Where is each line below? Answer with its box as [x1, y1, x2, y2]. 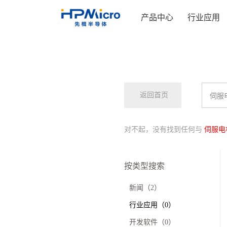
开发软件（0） [129, 218, 175, 226]
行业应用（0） [129, 201, 175, 209]
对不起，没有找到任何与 [124, 126, 204, 133]
